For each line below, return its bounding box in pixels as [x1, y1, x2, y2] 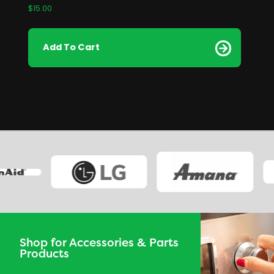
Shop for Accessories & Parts [20, 234, 179, 250]
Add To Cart [43, 40, 100, 56]
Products [20, 245, 69, 261]
